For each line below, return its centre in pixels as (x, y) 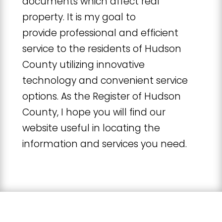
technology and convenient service (105, 81)
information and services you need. (104, 144)
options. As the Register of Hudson (101, 96)
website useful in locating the (91, 128)
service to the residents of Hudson (102, 49)
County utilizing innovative (83, 65)
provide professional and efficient (100, 33)
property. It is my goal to (79, 17)
